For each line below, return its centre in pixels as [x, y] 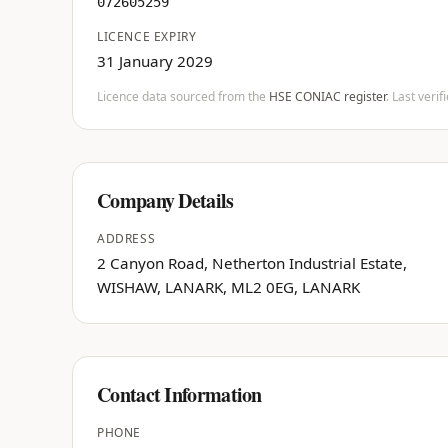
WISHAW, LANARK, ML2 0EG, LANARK [228, 287]
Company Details [165, 200]
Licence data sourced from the [181, 96]
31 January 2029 [155, 61]
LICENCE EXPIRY [147, 36]
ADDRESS [126, 238]
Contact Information [179, 394]
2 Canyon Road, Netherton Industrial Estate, [252, 263]
